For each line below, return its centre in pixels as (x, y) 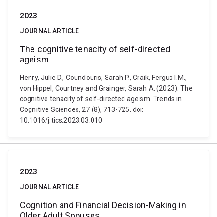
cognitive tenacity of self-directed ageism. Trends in (101, 99)
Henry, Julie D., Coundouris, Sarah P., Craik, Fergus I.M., (103, 77)
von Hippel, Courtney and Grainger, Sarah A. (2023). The (106, 88)
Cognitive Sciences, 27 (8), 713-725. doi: (82, 109)
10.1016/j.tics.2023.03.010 (61, 120)
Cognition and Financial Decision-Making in (103, 205)
